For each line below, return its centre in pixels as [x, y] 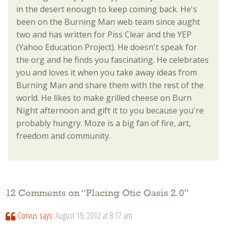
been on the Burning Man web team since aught [108, 22]
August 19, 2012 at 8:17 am [94, 215]
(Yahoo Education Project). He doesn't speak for [107, 47]
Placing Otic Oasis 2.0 [135, 193]
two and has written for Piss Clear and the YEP [104, 35]
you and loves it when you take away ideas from [107, 73]
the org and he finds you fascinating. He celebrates [112, 60]
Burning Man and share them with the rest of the [110, 85]
